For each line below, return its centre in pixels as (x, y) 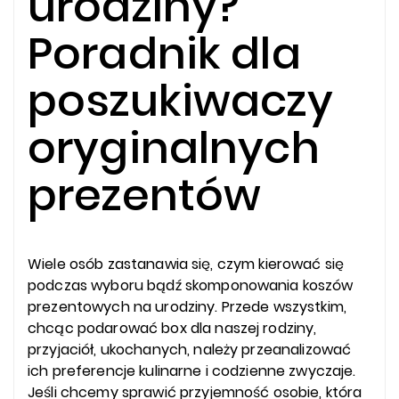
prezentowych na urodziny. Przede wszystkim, (187, 307)
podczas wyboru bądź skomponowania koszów (191, 286)
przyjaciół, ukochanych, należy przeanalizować (190, 350)
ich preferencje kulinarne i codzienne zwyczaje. (192, 371)
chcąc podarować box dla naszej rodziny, (172, 329)
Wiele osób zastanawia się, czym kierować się (186, 265)
